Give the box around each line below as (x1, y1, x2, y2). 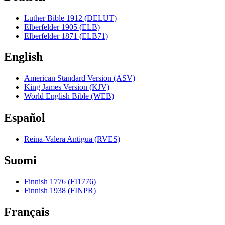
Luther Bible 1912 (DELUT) (24, 13, 117, 22)
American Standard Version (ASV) (24, 74, 135, 83)
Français (4, 205, 49, 218)
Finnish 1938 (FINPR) (24, 186, 96, 195)
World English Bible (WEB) (24, 92, 114, 101)
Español (4, 111, 45, 125)
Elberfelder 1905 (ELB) (24, 22, 100, 31)
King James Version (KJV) (24, 83, 109, 92)
